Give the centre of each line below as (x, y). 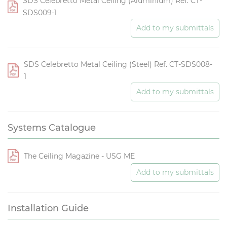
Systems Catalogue (52, 128)
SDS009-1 (40, 13)
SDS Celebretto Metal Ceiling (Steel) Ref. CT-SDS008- (118, 65)
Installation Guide (48, 209)
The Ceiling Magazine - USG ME (79, 156)
